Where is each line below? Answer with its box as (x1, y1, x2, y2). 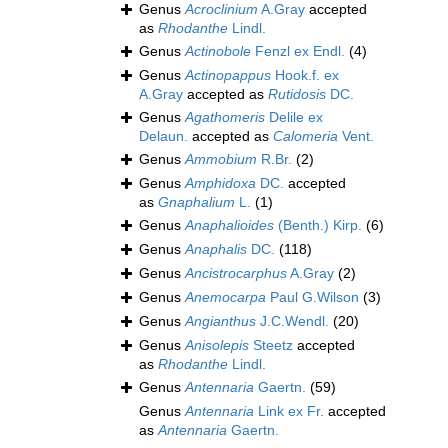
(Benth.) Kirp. (274, 217, 362, 234)
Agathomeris (185, 109, 265, 126)
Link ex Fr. (254, 403, 324, 420)
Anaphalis (185, 241, 247, 258)
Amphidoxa (185, 175, 256, 192)
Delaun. (139, 128, 188, 145)
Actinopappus (185, 67, 271, 84)
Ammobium (185, 151, 257, 168)
